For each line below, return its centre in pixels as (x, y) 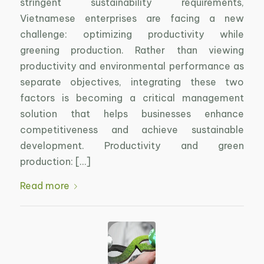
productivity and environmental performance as (132, 66)
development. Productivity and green (132, 146)
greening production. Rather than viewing (132, 50)
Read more (44, 185)
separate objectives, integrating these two (132, 82)
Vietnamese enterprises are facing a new (132, 19)
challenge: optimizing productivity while (132, 34)
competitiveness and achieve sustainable (132, 130)
